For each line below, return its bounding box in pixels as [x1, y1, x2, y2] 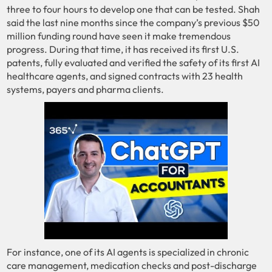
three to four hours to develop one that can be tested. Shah [7, 2, 260, 15]
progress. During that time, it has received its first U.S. [7, 42, 240, 55]
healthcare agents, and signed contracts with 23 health [7, 69, 243, 82]
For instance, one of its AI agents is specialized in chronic [7, 246, 250, 259]
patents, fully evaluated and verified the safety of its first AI [7, 56, 260, 69]
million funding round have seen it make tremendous [7, 29, 231, 42]
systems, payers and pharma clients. [7, 83, 165, 95]
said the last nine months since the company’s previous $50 [7, 16, 260, 29]
